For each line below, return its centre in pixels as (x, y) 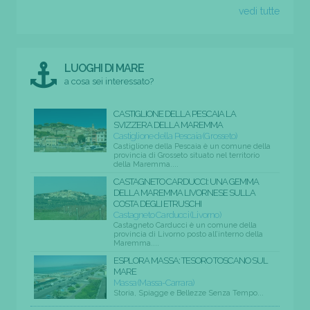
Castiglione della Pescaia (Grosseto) (175, 136)
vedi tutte (259, 11)
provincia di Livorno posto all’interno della (188, 234)
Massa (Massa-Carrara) (154, 282)
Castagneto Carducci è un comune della (185, 225)
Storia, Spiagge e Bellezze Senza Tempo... (189, 293)
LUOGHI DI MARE (104, 68)
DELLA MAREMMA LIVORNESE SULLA (184, 192)
